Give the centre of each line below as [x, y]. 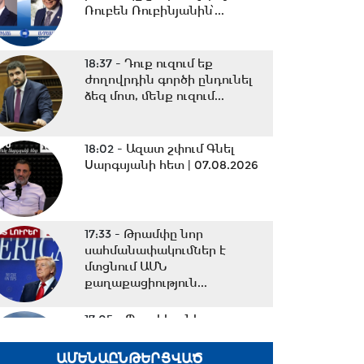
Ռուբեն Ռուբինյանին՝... [154, 11]
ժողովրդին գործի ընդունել [168, 80]
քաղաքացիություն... [145, 283]
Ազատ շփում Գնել [180, 149]
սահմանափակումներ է [155, 250]
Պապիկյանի [162, 319]
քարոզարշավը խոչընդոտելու [175, 352]
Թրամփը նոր [163, 234]
